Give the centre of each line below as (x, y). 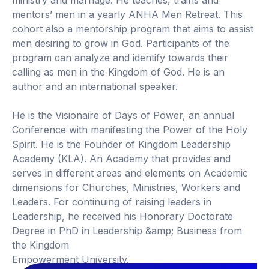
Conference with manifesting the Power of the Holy (130, 130)
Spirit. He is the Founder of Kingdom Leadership (121, 144)
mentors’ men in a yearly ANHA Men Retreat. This (127, 15)
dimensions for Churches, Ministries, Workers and (126, 188)
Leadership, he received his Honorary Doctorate (122, 216)
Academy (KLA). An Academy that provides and (121, 159)
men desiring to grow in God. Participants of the (121, 44)
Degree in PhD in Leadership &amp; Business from (127, 231)
